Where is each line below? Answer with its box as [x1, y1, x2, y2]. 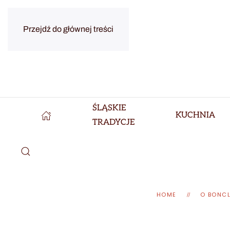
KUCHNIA [175, 110, 216, 120]
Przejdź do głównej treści [23, 25, 113, 33]
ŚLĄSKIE [92, 103, 126, 113]
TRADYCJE [92, 118, 135, 127]
